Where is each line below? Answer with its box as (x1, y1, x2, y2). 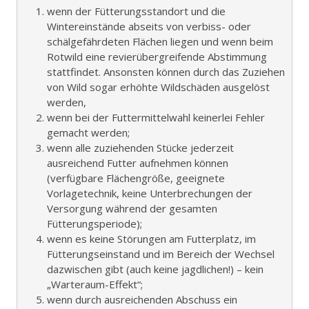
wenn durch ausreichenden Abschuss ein (47, 292, 237, 306)
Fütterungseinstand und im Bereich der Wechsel (47, 246, 275, 261)
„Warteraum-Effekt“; (47, 277, 143, 291)
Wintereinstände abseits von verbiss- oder (47, 19, 251, 33)
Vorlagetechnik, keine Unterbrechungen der (47, 186, 252, 200)
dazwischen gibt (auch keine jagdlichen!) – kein (47, 261, 263, 276)
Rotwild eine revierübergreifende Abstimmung (47, 49, 267, 63)
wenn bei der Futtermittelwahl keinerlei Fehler (47, 110, 265, 124)
